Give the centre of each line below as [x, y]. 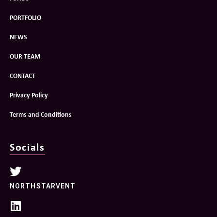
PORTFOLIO [25, 17]
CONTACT [23, 75]
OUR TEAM [25, 56]
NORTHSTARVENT [43, 186]
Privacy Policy [29, 94]
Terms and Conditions [41, 114]
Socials [27, 147]
